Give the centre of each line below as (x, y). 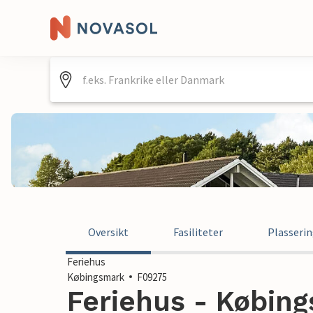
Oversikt (108, 232)
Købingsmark (96, 277)
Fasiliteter (198, 232)
